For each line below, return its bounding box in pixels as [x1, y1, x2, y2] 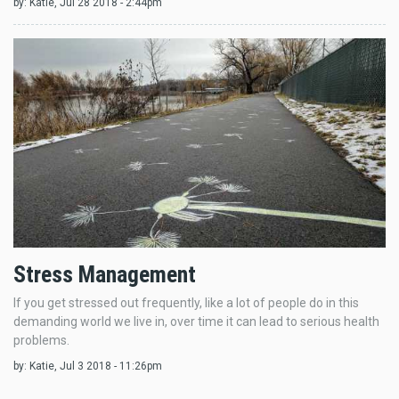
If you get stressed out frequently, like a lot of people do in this [13, 295, 359, 310]
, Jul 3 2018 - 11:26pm [54, 360, 162, 373]
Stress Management [13, 260, 196, 288]
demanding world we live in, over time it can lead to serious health [13, 313, 379, 329]
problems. [13, 332, 69, 347]
